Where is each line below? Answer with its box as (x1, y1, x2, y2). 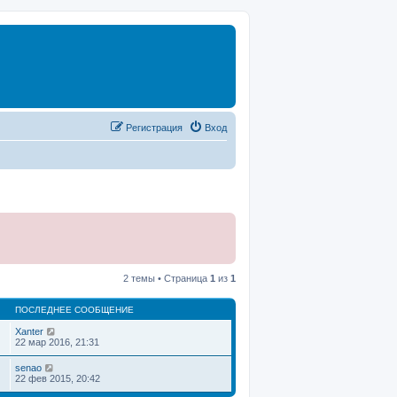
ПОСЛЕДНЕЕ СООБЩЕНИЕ (15, 304, 134, 315)
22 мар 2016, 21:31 (15, 336, 99, 347)
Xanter (15, 325, 43, 337)
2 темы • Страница (123, 272, 210, 284)
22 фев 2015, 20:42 (15, 372, 100, 384)
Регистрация (126, 121, 183, 133)
